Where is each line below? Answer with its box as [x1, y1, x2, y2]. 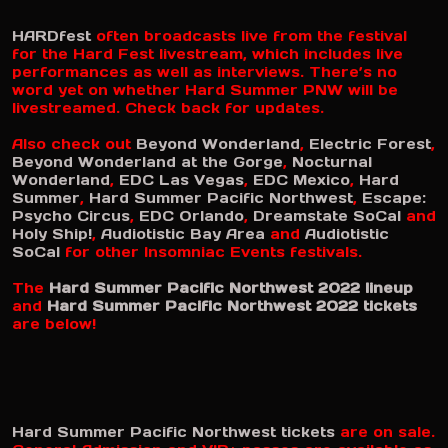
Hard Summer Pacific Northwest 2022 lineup [49, 279, 413, 297]
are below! [12, 315, 96, 333]
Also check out [12, 135, 136, 153]
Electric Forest [309, 135, 431, 153]
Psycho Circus [12, 207, 130, 225]
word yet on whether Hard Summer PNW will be [12, 81, 398, 99]
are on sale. [335, 423, 435, 441]
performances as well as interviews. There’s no [12, 63, 397, 81]
